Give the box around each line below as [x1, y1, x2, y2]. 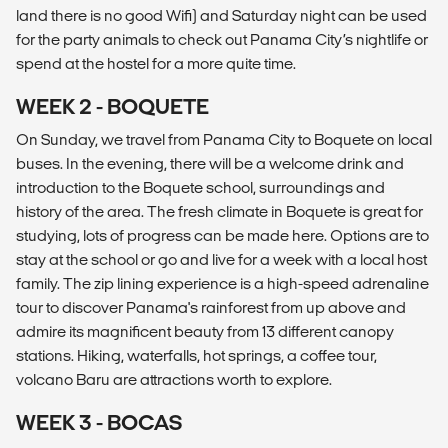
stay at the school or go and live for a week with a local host [16, 251, 427, 269]
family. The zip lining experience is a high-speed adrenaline [16, 275, 429, 293]
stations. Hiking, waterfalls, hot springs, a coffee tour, [16, 347, 377, 365]
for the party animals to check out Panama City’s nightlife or [16, 31, 428, 49]
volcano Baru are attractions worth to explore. [16, 371, 332, 389]
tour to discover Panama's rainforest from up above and [16, 299, 406, 317]
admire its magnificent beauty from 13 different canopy [16, 323, 394, 341]
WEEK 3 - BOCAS [16, 411, 182, 435]
